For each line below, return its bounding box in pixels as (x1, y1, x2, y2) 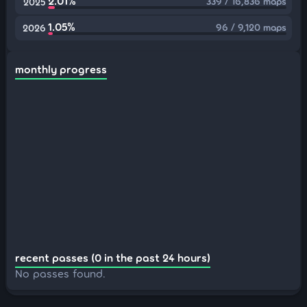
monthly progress (15, 62, 107, 75)
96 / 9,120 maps (216, 21, 286, 33)
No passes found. (15, 267, 106, 280)
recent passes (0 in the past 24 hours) (15, 251, 210, 264)
